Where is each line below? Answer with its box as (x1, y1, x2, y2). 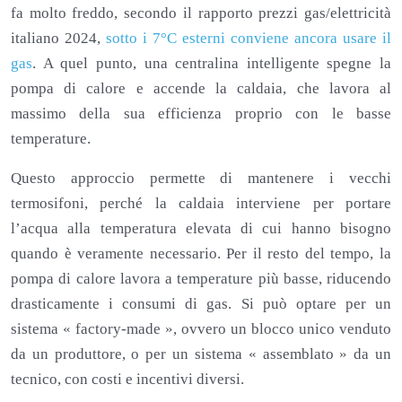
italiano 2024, (11, 30, 106, 48)
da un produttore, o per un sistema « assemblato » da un (11, 345, 391, 363)
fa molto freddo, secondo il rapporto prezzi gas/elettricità (11, 4, 391, 22)
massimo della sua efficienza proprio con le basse (11, 105, 391, 123)
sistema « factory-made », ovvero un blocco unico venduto (11, 320, 391, 338)
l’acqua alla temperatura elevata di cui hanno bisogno (11, 220, 391, 238)
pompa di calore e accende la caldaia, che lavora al (11, 80, 391, 98)
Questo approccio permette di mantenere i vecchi (11, 170, 391, 188)
